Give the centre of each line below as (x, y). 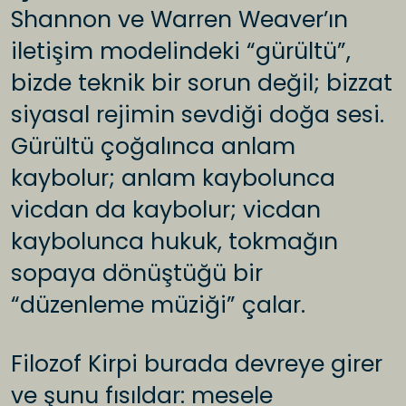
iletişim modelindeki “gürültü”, (181, 52)
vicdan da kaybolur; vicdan (166, 210)
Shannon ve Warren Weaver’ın (179, 20)
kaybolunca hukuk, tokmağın (174, 242)
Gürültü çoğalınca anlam (153, 147)
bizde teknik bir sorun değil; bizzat (202, 83)
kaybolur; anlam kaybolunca (173, 179)
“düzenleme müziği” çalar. (158, 305)
